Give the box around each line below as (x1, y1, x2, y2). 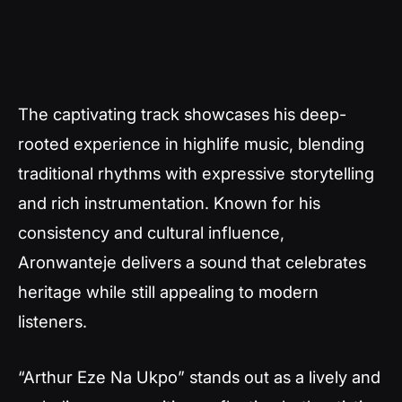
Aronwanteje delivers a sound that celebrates (18, 252, 366, 272)
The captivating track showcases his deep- (18, 104, 346, 124)
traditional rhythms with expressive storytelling (18, 163, 374, 183)
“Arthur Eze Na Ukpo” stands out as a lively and (18, 366, 380, 387)
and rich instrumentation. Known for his (18, 193, 320, 213)
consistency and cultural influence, (18, 223, 284, 242)
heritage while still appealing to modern (18, 282, 319, 301)
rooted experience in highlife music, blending (18, 134, 364, 153)
